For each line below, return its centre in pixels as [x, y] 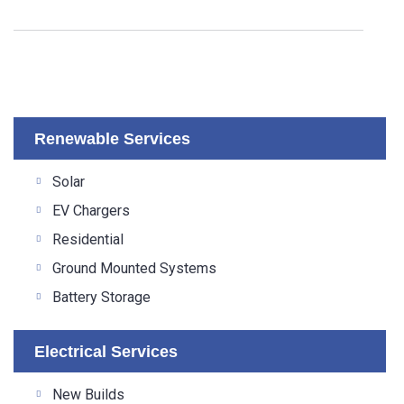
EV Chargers [91, 211]
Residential [88, 240]
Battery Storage [101, 298]
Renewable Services [112, 139]
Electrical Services [106, 352]
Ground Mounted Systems [134, 269]
